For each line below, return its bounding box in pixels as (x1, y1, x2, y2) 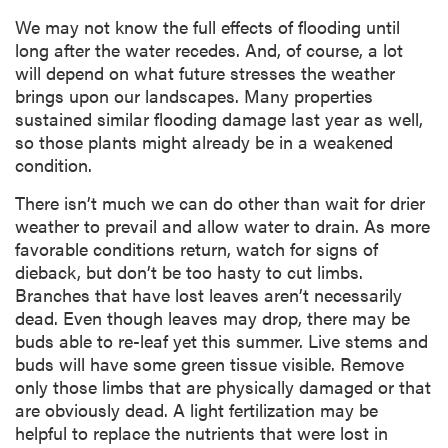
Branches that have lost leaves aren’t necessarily (15, 281, 402, 307)
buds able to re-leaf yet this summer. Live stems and (15, 327, 428, 353)
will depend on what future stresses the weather (15, 59, 395, 85)
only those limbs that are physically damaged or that (15, 373, 431, 399)
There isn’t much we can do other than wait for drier (15, 189, 425, 215)
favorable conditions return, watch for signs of (15, 235, 378, 261)
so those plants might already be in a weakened (15, 128, 393, 154)
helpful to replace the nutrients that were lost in (15, 419, 388, 445)
